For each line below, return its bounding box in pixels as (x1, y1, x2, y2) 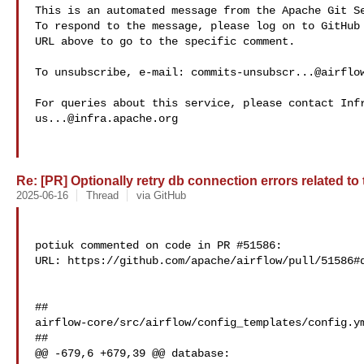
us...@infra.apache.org (35, 112, 178, 125)
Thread (85, 189, 119, 201)
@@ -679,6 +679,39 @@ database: (35, 347, 230, 360)
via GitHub (136, 189, 186, 201)
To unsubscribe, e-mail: (35, 66, 191, 79)
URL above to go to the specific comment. (35, 35, 295, 48)
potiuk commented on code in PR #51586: (35, 239, 282, 252)
